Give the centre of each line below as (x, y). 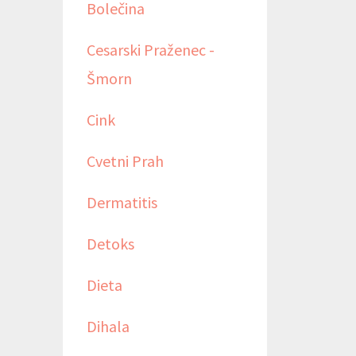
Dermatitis (122, 202)
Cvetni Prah (125, 161)
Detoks (110, 243)
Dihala (108, 326)
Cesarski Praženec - (150, 49)
